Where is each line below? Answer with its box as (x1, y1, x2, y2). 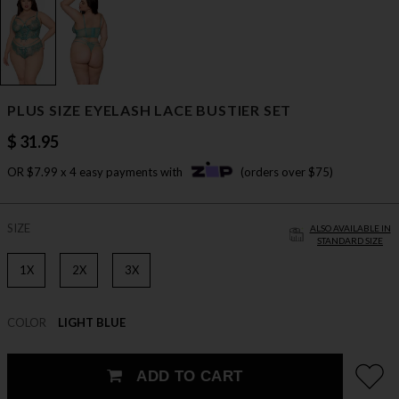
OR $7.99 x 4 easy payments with (7, 165, 185, 180)
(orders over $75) (240, 165, 333, 180)
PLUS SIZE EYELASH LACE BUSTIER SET (7, 102, 292, 119)
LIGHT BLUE (58, 315, 126, 330)
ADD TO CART (131, 368, 243, 386)
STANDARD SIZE (317, 235, 383, 247)
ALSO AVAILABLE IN (309, 223, 391, 234)
